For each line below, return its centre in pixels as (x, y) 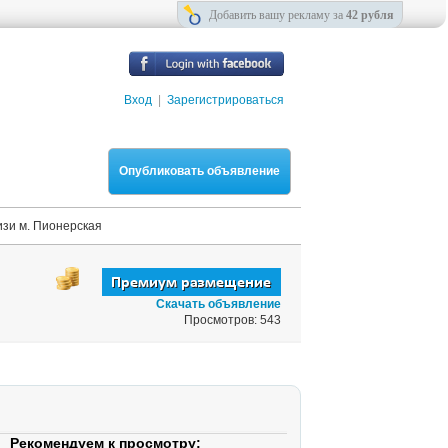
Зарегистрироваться (225, 100)
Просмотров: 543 (232, 320)
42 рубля (370, 15)
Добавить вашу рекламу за (277, 15)
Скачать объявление (218, 304)
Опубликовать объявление (199, 171)
